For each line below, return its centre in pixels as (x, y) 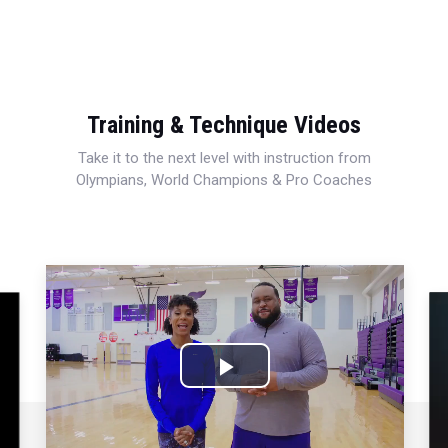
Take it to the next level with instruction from (224, 157)
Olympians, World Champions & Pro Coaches (224, 179)
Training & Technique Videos (224, 124)
